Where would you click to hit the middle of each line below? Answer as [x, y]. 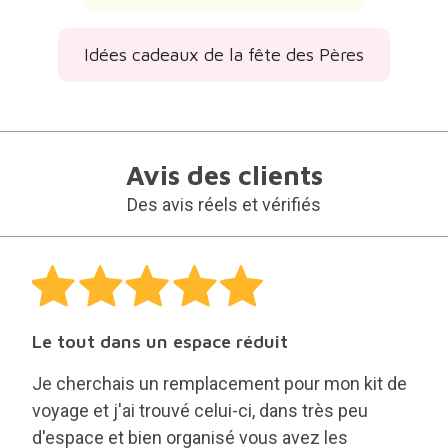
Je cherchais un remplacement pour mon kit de [219, 356]
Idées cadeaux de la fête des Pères [224, 28]
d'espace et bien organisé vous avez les [189, 410]
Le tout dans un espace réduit [159, 314]
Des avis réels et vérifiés [224, 177]
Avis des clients [224, 148]
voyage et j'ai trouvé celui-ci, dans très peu [199, 383]
